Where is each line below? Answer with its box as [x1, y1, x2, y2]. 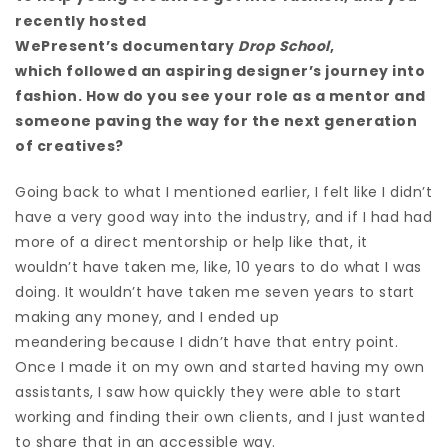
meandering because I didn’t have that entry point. [15, 331, 398, 352]
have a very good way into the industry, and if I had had [15, 206, 432, 227]
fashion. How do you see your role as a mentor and [15, 85, 426, 106]
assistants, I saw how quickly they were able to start [15, 381, 402, 402]
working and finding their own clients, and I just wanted [15, 406, 425, 427]
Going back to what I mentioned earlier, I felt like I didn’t [15, 181, 432, 202]
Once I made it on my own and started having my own [15, 356, 424, 377]
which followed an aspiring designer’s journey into [15, 60, 425, 81]
